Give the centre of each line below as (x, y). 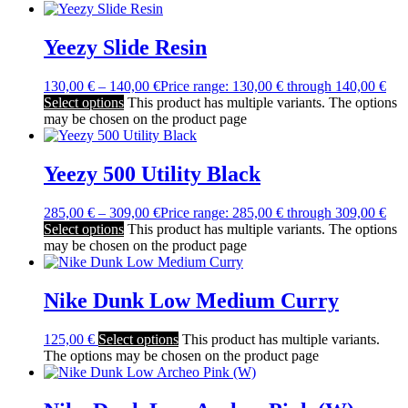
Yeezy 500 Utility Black (152, 174)
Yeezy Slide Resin (125, 48)
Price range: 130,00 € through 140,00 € (273, 87)
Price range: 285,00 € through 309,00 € (273, 212)
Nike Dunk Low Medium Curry (191, 300)
